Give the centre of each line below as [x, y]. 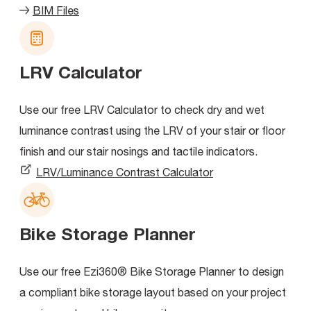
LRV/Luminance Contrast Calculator [125, 172]
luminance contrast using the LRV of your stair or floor [152, 130]
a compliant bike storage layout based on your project [153, 292]
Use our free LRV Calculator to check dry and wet [142, 109]
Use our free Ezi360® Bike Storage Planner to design [152, 271]
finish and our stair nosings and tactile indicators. [138, 151]
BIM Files [56, 10]
